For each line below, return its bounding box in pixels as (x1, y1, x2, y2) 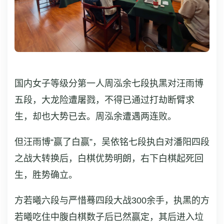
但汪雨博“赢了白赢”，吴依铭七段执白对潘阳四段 (14, 137, 209, 147)
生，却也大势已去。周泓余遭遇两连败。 (14, 111, 176, 121)
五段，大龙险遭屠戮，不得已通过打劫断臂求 (14, 95, 194, 105)
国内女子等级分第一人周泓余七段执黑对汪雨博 (14, 78, 203, 88)
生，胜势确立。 (14, 170, 77, 180)
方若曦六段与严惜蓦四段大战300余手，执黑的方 (14, 195, 209, 205)
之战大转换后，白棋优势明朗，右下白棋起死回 (14, 153, 203, 163)
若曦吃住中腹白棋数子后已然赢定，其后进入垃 (14, 212, 203, 222)
